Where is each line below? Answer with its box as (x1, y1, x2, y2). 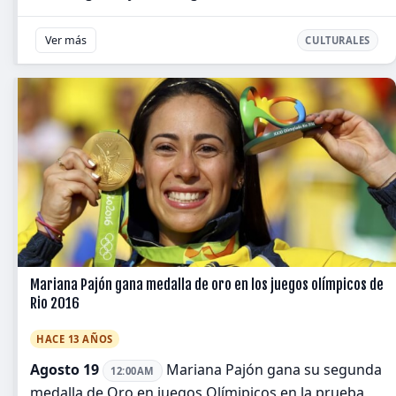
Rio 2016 (30, 294, 80, 313)
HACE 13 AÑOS (36, 332, 113, 346)
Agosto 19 (30, 360, 99, 380)
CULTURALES (305, 34, 370, 48)
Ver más (45, 33, 87, 49)
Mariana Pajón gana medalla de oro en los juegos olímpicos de (30, 276, 384, 294)
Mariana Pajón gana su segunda (162, 360, 382, 380)
